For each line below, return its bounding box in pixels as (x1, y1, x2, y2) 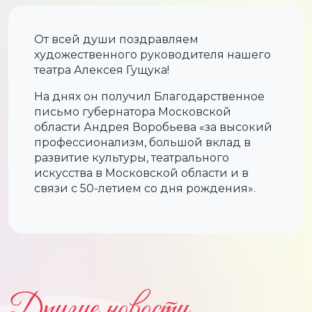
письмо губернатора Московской (34, 104, 232, 118)
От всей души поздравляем (34, 32, 199, 46)
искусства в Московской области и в (34, 166, 249, 180)
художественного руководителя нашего (34, 47, 272, 61)
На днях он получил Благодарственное (34, 89, 265, 103)
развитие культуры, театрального (34, 150, 230, 164)
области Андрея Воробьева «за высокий (34, 120, 273, 134)
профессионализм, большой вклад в (34, 135, 251, 149)
